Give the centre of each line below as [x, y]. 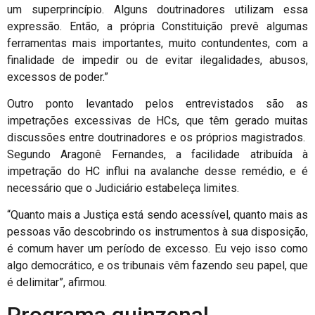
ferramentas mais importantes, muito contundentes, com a [157, 43]
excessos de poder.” [58, 77]
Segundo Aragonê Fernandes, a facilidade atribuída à [157, 154]
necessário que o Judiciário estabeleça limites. [123, 188]
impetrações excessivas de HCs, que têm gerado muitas [157, 120]
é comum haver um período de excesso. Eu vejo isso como [157, 249]
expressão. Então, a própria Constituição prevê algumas [157, 26]
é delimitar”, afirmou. [57, 283]
